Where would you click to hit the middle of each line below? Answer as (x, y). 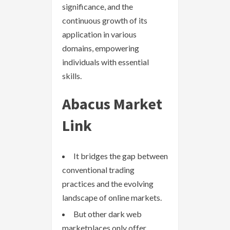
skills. (72, 76)
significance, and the (98, 7)
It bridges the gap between (121, 156)
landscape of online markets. (112, 198)
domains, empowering (101, 48)
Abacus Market (112, 104)
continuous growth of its (105, 21)
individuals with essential (106, 62)
